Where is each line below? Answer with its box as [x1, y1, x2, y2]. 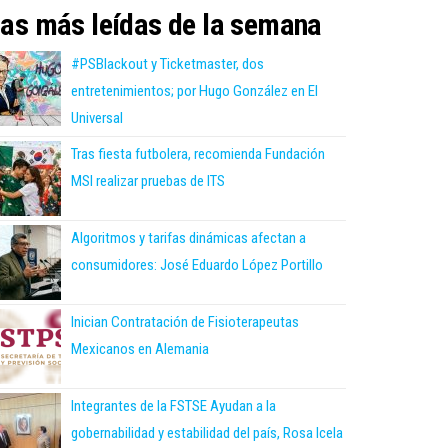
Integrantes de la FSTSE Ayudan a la [71, 396, 276, 415]
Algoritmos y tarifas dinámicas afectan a [71, 228, 306, 247]
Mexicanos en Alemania [71, 339, 209, 358]
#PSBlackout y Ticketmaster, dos [71, 54, 264, 73]
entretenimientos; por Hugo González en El [71, 81, 318, 100]
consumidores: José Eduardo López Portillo [71, 255, 323, 274]
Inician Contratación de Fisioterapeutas [71, 312, 299, 331]
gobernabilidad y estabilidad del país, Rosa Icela [71, 423, 343, 442]
